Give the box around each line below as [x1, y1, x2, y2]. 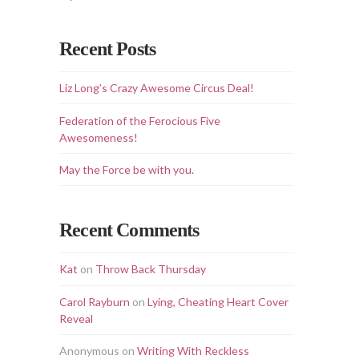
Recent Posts [59, 38, 156, 59]
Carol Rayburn [59, 294, 131, 309]
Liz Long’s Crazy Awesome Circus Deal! [59, 81, 255, 95]
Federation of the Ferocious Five [59, 113, 221, 127]
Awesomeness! [59, 130, 139, 144]
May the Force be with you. [59, 162, 195, 176]
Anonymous [59, 343, 120, 357]
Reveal [59, 311, 94, 325]
